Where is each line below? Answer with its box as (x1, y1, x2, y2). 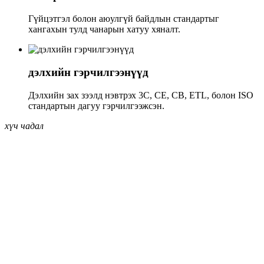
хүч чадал (5, 120, 44, 131)
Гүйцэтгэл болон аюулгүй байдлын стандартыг (28, 14, 219, 24)
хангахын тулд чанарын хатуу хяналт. (28, 24, 180, 35)
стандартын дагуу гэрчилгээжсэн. (28, 100, 164, 111)
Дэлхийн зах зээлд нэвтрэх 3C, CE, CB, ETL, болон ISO (28, 90, 253, 100)
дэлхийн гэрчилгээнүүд (28, 65, 148, 78)
